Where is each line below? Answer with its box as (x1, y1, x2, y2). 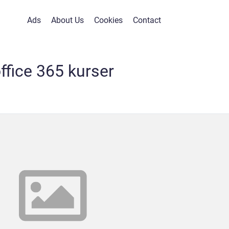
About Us (51, 15, 84, 25)
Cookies (94, 15, 123, 25)
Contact (133, 15, 161, 25)
